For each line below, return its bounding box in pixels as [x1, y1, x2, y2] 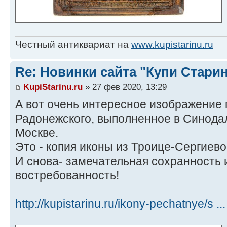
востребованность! [15, 169, 119, 182]
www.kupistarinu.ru [131, 39, 213, 50]
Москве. [15, 126, 58, 140]
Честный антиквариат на [15, 39, 131, 50]
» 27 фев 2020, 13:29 [83, 82, 167, 92]
